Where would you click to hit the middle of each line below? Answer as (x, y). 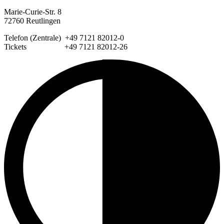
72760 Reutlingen (32, 20)
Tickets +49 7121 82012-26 (66, 46)
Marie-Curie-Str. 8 (33, 11)
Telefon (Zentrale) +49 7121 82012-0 (64, 37)
